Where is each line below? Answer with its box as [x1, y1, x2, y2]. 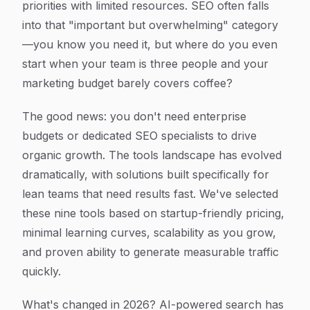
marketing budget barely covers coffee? [22, 76, 232, 90]
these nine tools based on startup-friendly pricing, [22, 206, 284, 220]
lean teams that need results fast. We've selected [22, 187, 278, 201]
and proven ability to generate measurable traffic [22, 245, 279, 259]
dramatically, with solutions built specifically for [22, 167, 269, 181]
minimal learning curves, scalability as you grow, [22, 226, 276, 239]
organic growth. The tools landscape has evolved [22, 148, 282, 162]
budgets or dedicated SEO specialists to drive [22, 129, 257, 143]
